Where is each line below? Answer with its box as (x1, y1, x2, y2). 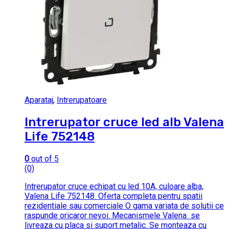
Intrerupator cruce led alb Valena (25, 115, 224, 130)
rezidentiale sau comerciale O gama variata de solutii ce (25, 201, 224, 211)
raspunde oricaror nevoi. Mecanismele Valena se (25, 211, 200, 221)
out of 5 (29, 154, 59, 164)
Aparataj (25, 95, 53, 105)
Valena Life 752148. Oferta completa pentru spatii (25, 191, 202, 201)
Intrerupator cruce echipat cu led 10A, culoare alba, (25, 181, 203, 192)
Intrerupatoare (57, 95, 107, 105)
